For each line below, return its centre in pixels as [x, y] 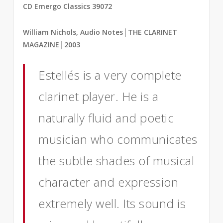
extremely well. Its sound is [112, 203]
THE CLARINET [153, 32]
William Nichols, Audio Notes [73, 32]
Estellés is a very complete [110, 75]
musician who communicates [118, 139]
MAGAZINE [41, 45]
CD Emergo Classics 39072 [67, 6]
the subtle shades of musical [116, 161]
